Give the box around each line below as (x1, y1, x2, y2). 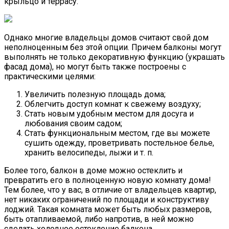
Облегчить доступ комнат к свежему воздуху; (25, 99, 201, 109)
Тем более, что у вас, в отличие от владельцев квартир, (4, 185, 216, 195)
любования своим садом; (25, 118, 122, 128)
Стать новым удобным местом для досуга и (25, 108, 194, 119)
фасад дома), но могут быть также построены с (4, 61, 186, 72)
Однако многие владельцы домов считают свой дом (4, 32, 209, 42)
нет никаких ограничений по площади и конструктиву (4, 194, 209, 204)
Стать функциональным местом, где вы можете (25, 128, 210, 138)
